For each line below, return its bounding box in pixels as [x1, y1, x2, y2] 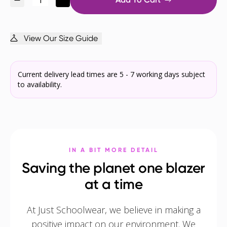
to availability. [18, 80, 62, 90]
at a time [85, 176, 142, 193]
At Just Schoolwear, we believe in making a [26, 204, 201, 216]
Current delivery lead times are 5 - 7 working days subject [18, 69, 205, 80]
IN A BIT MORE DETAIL [68, 146, 159, 154]
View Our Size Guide [24, 33, 98, 44]
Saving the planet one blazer [22, 160, 205, 177]
